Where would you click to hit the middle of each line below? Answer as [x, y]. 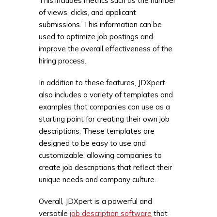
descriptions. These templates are [97, 131]
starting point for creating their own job [104, 119]
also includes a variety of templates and [106, 94]
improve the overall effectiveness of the [106, 48]
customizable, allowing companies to [100, 155]
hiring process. [62, 61]
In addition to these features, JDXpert [102, 82]
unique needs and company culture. [97, 179]
